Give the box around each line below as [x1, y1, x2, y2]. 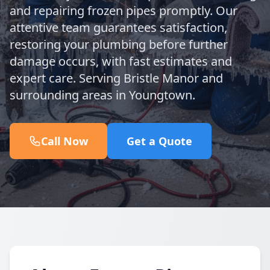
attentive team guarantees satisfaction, [10, 19, 227, 36]
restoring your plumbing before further [10, 36, 228, 52]
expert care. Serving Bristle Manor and [10, 70, 223, 86]
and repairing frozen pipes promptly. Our [10, 2, 237, 19]
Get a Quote [127, 134, 192, 148]
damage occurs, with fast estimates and [10, 53, 232, 69]
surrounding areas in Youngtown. [10, 87, 195, 103]
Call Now [41, 134, 88, 148]
